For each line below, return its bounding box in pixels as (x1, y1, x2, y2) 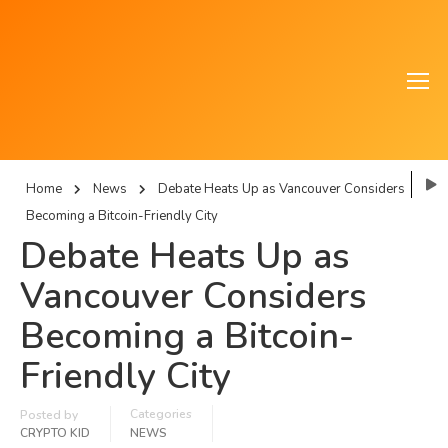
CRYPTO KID (20, 425, 90, 441)
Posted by (20, 407, 78, 423)
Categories (130, 406, 192, 422)
